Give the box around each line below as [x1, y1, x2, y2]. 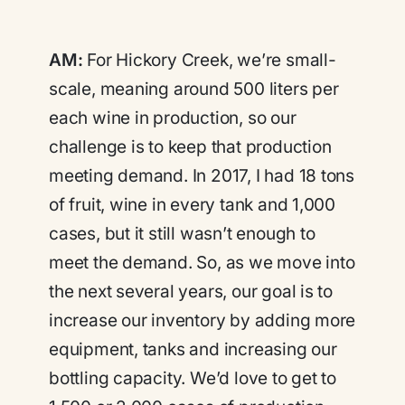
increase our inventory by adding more [49, 309, 356, 331]
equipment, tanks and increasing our [49, 338, 337, 360]
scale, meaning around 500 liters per [49, 78, 339, 99]
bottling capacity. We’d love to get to [49, 367, 337, 389]
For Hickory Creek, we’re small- [87, 49, 336, 71]
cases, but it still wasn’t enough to [49, 222, 316, 244]
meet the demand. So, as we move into [49, 251, 355, 273]
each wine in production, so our [49, 107, 297, 128]
